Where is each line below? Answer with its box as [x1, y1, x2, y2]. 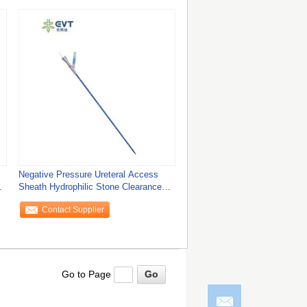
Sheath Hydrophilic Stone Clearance [18, 182, 162, 192]
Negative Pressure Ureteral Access [18, 169, 158, 180]
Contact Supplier [42, 205, 105, 214]
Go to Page [62, 269, 114, 280]
